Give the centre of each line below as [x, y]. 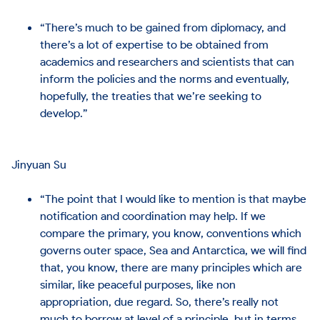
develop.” [64, 112]
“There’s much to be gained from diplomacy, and [163, 27]
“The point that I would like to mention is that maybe [174, 198]
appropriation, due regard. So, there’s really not [160, 301]
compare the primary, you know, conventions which [171, 232]
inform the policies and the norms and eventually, [165, 78]
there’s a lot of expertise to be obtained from [155, 44]
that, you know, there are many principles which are [171, 267]
